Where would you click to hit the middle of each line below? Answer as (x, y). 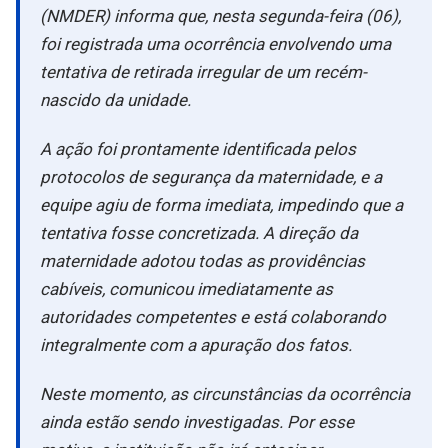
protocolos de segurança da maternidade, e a (211, 176)
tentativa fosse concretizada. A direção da (199, 232)
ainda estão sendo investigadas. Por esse (197, 422)
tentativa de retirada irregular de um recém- (203, 71)
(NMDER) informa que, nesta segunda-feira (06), (220, 15)
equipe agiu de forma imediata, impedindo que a (221, 204)
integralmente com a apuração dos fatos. (196, 344)
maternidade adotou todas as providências (202, 260)
